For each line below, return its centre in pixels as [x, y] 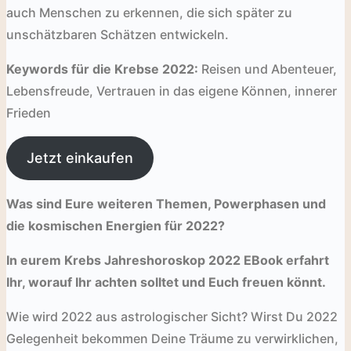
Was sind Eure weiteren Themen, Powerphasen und [166, 203]
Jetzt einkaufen [80, 157]
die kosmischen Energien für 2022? [116, 225]
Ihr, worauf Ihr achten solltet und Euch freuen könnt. [166, 282]
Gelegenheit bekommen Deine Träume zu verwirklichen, [172, 338]
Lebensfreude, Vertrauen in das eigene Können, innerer [172, 90]
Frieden [29, 112]
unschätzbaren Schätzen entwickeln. [118, 34]
